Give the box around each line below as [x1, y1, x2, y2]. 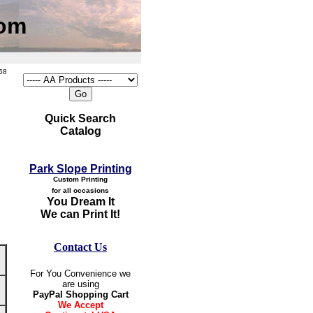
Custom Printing [53, 175, 108, 183]
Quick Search [45, 112, 116, 124]
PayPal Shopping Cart [32, 289, 129, 300]
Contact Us [54, 241, 107, 253]
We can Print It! [41, 208, 120, 220]
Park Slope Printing [29, 163, 132, 175]
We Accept [57, 300, 103, 310]
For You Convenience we [30, 268, 131, 279]
